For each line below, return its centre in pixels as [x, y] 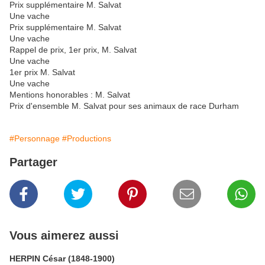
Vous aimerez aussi [64, 235]
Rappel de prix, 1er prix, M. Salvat [73, 49]
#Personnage [35, 138]
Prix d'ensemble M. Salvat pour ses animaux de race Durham [124, 106]
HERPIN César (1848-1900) [62, 258]
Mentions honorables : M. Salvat [70, 94]
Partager [33, 162]
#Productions [87, 138]
